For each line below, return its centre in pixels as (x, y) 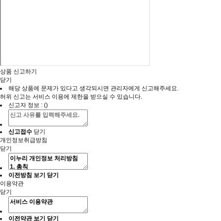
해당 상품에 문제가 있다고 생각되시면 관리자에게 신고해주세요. (93, 88)
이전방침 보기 (27, 175)
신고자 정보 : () (28, 105)
